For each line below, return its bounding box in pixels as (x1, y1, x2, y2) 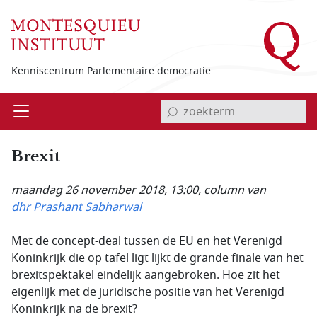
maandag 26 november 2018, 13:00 (11, 182, 198, 199)
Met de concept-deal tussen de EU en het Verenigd (11, 233, 282, 250)
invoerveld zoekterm (157, 93, 267, 110)
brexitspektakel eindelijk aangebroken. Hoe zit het (11, 267, 280, 284)
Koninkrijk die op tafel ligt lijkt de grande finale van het (11, 250, 304, 267)
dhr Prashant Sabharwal (11, 199, 142, 216)
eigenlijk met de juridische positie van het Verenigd (11, 284, 284, 301)
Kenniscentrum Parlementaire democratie (11, 63, 211, 79)
